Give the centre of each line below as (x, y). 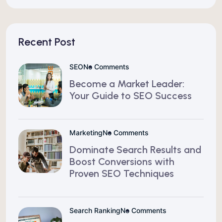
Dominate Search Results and (135, 149)
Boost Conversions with (122, 161)
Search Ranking (95, 210)
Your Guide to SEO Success (131, 95)
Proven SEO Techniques (122, 173)
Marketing (86, 132)
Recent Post (47, 42)
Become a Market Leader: (127, 83)
